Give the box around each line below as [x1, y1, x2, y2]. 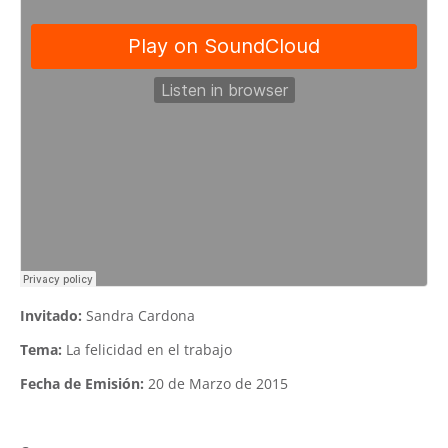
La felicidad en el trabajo [62, 340, 232, 360]
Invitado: [20, 306, 82, 326]
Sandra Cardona [82, 306, 195, 326]
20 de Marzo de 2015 [144, 374, 288, 394]
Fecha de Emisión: [20, 374, 144, 394]
